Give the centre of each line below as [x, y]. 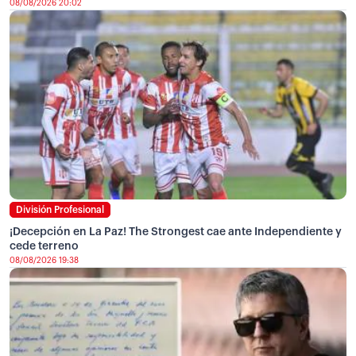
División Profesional [60, 210]
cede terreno [44, 247]
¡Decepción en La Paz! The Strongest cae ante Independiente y [176, 232]
